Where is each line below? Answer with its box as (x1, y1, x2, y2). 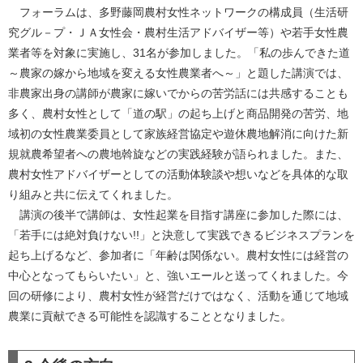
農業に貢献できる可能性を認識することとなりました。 (8, 310, 292, 322)
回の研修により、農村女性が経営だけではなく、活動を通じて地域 (8, 289, 348, 302)
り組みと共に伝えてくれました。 (8, 188, 178, 201)
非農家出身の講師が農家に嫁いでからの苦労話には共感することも (8, 87, 348, 100)
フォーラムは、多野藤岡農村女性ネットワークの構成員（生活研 (8, 6, 348, 19)
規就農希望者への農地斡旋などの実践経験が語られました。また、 (8, 147, 348, 160)
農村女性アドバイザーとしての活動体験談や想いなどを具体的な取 (8, 168, 348, 181)
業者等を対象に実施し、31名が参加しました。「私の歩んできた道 (8, 46, 350, 59)
